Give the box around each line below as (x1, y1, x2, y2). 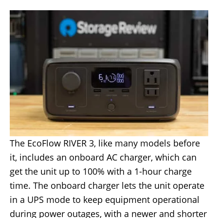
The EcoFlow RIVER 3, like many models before (10, 137, 200, 149)
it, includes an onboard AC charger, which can (10, 151, 197, 163)
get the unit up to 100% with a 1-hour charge (10, 165, 192, 178)
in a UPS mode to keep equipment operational (10, 194, 200, 206)
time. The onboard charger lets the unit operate (10, 180, 204, 192)
